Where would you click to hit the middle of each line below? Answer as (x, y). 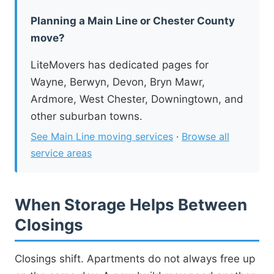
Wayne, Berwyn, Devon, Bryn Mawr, (118, 82)
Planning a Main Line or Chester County (133, 20)
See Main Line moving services (102, 136)
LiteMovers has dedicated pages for (120, 65)
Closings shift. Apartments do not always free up (135, 258)
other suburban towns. (87, 116)
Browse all (206, 136)
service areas (61, 153)
